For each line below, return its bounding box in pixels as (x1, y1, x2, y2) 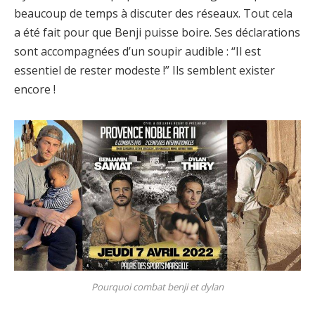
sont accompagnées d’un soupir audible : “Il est (14, 44, 261, 60)
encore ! (14, 82, 56, 98)
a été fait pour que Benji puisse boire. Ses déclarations (14, 25, 300, 41)
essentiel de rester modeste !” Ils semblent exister (14, 63, 275, 79)
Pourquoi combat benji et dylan (91, 280, 224, 293)
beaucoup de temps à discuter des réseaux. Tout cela (14, 6, 292, 22)
